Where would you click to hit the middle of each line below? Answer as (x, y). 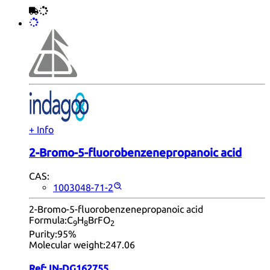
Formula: (48, 220)
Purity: (43, 234)
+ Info (41, 129)
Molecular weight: (67, 244)
